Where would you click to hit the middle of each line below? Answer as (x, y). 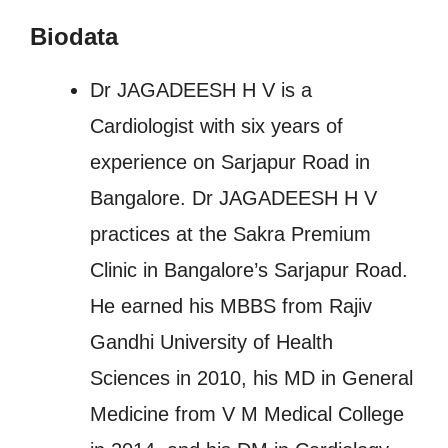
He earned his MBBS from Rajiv (231, 306)
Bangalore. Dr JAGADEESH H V (233, 198)
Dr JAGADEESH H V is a (201, 90)
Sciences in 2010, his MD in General (251, 378)
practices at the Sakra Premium (230, 234)
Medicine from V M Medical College (247, 414)
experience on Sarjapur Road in (230, 162)
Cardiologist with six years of (216, 126)
